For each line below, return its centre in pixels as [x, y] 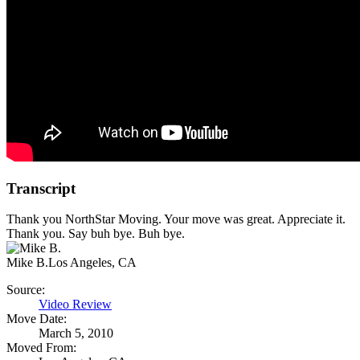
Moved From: [41, 348]
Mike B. [27, 263]
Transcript [41, 188]
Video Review [75, 305]
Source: [26, 290]
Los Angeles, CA [92, 263]
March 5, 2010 [76, 333]
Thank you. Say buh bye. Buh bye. [96, 234]
